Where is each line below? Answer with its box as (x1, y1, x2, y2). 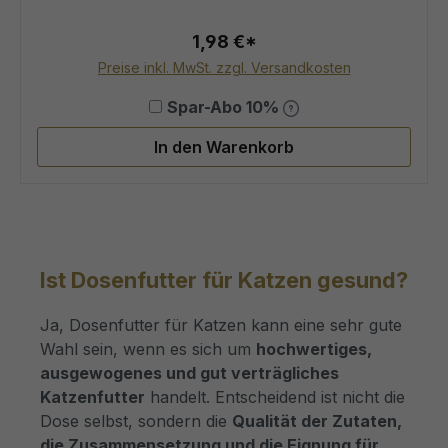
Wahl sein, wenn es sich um (40, 338, 256, 359)
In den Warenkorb (154, 136, 294, 157)
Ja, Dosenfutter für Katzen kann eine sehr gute (40, 314, 402, 335)
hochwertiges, (256, 338, 372, 359)
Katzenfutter (40, 386, 145, 407)
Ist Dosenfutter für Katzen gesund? (40, 266, 408, 293)
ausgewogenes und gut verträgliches (40, 362, 339, 383)
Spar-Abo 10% (166, 96, 283, 117)
